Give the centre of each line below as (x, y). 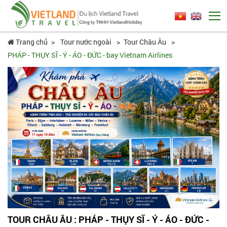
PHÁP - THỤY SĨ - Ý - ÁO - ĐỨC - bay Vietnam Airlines (90, 55)
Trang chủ (31, 42)
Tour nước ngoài (87, 42)
